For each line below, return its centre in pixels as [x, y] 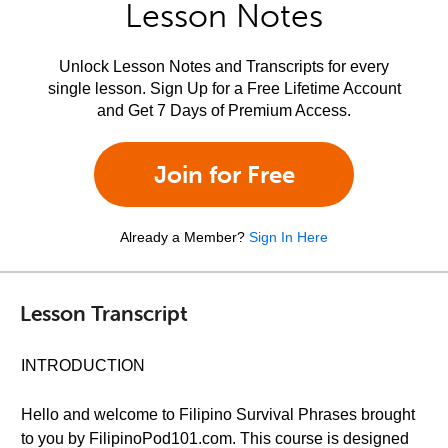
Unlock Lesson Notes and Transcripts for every [224, 66]
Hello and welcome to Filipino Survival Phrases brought [218, 414]
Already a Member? [182, 237]
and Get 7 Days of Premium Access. [224, 110]
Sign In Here [288, 237]
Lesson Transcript [104, 312]
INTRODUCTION [83, 365]
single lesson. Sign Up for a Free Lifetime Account [224, 88]
